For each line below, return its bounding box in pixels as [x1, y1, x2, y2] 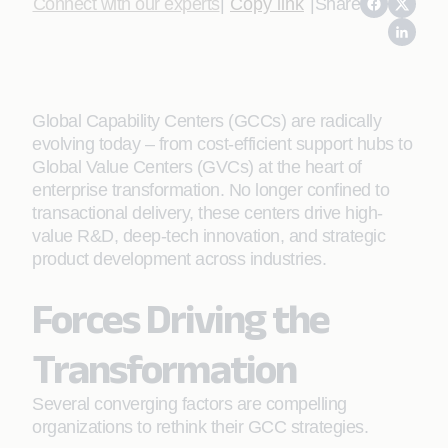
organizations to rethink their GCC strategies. [32, 417, 368, 437]
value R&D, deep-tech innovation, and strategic [32, 226, 385, 246]
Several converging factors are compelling [32, 394, 347, 414]
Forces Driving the [32, 295, 329, 341]
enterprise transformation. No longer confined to [32, 180, 389, 200]
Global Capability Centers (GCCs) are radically [32, 111, 381, 131]
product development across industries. [32, 249, 326, 269]
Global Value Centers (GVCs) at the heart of [32, 157, 362, 177]
